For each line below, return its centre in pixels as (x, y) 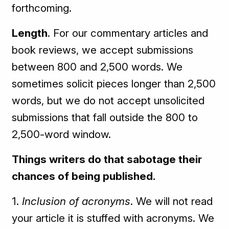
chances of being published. (84, 176)
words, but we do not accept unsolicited (108, 101)
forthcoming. (42, 8)
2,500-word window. (62, 134)
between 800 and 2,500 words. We (97, 67)
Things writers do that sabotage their (107, 159)
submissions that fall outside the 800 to (105, 118)
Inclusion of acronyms (76, 201)
